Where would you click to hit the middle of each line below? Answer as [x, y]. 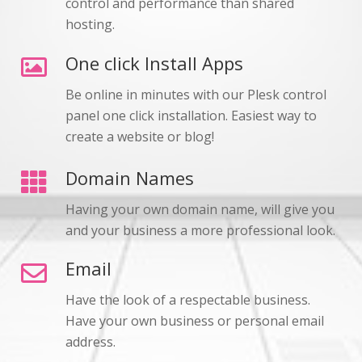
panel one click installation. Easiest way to [191, 115]
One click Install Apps [154, 63]
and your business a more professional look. [200, 230]
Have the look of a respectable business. [187, 300]
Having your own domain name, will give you [200, 209]
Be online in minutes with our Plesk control [196, 94]
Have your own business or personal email [194, 321]
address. [90, 342]
